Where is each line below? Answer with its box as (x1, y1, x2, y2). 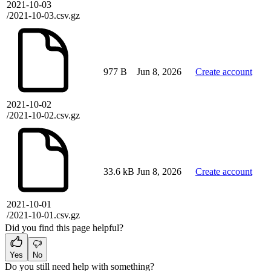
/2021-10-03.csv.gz (7, 10, 80, 21)
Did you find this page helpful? (5, 223, 123, 233)
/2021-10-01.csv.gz (7, 210, 80, 221)
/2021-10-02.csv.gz (7, 110, 80, 121)
